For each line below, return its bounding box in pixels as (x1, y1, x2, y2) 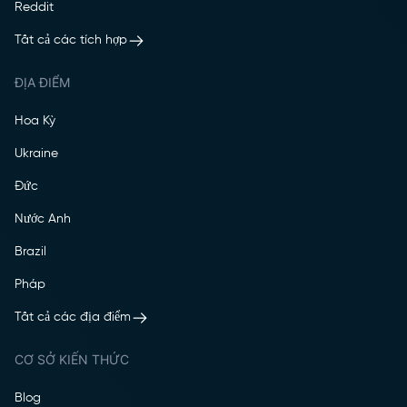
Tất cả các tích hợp (15, 34, 127, 47)
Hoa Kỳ (15, 114, 55, 127)
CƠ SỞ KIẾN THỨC (15, 352, 129, 368)
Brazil (15, 244, 46, 258)
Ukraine (15, 146, 58, 160)
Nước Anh (15, 212, 71, 225)
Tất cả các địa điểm (15, 311, 131, 324)
